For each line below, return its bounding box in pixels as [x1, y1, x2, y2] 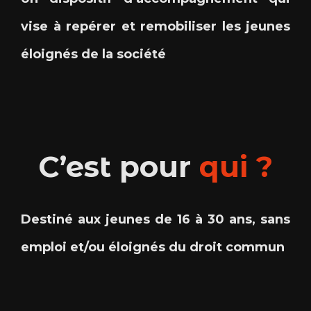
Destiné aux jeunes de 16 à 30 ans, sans [21, 212, 290, 227]
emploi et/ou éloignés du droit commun [21, 239, 285, 255]
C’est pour [38, 149, 199, 185]
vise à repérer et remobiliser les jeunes [21, 19, 290, 34]
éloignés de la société [21, 47, 166, 62]
